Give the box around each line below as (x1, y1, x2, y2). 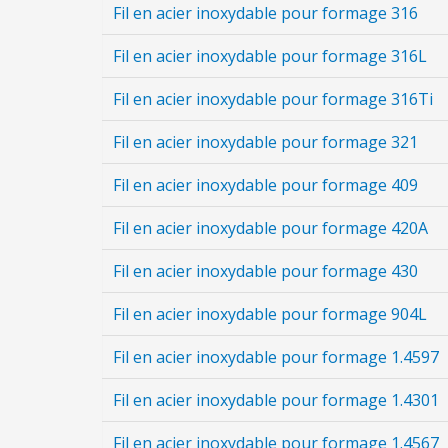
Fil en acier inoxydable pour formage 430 (113, 260, 418, 282)
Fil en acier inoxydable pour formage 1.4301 (113, 389, 439, 411)
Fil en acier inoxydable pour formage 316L (113, 45, 427, 67)
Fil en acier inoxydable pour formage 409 (113, 174, 418, 196)
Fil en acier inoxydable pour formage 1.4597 (113, 346, 439, 368)
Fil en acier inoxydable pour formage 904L (113, 303, 427, 325)
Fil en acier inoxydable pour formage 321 (113, 131, 418, 153)
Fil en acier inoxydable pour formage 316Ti (113, 88, 433, 110)
